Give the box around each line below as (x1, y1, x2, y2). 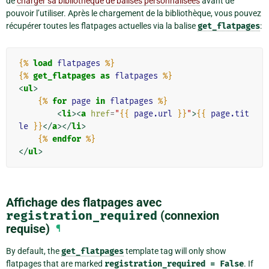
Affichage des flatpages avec (6, 195, 162, 210)
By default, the (6, 246, 61, 256)
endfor (52, 134, 81, 145)
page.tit (211, 109, 249, 119)
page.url (134, 109, 172, 119)
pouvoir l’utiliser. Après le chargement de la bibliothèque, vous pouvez (6, 8, 261, 19)
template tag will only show (124, 246, 226, 256)
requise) (6, 222, 50, 237)
